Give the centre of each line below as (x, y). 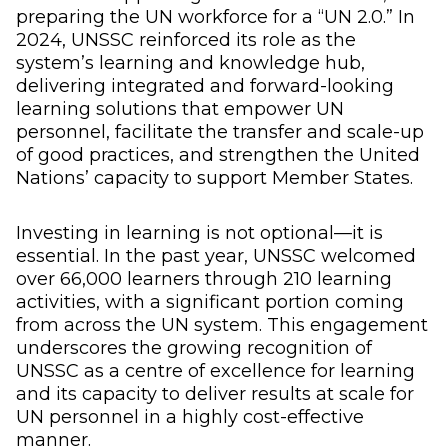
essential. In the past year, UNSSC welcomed (216, 255)
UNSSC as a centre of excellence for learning (215, 370)
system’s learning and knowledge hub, (190, 62)
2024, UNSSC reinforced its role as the (186, 39)
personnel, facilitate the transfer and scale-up (220, 131)
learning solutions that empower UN (180, 108)
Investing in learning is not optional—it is (199, 232)
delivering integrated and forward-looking (205, 85)
